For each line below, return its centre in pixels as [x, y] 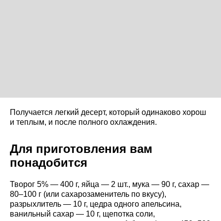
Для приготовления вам [81, 149]
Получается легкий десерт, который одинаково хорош [108, 112]
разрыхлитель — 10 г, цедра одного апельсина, [96, 204]
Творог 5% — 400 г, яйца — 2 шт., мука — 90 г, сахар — [110, 184]
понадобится [49, 163]
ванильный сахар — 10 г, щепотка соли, [82, 214]
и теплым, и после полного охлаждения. [83, 122]
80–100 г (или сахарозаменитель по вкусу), [88, 194]
